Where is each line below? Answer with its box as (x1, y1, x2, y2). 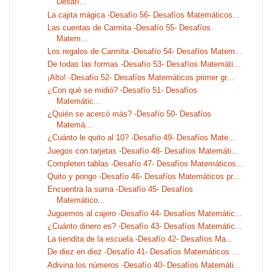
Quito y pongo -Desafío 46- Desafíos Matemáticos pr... (47, 172, 240, 182)
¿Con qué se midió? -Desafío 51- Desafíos (47, 85, 198, 95)
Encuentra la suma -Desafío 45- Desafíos (47, 185, 194, 194)
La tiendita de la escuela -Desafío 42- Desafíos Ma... (47, 234, 234, 244)
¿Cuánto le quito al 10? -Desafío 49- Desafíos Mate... (47, 133, 236, 143)
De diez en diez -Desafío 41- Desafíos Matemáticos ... (47, 247, 240, 257)
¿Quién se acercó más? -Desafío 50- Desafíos (47, 109, 212, 119)
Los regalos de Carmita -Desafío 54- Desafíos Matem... (47, 47, 243, 56)
